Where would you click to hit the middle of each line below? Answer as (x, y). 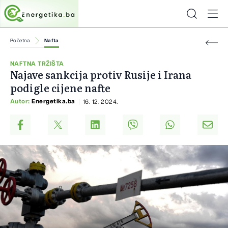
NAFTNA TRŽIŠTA (37, 64)
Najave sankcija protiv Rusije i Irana (101, 75)
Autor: (21, 102)
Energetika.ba (53, 102)
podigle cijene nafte (60, 88)
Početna (20, 41)
